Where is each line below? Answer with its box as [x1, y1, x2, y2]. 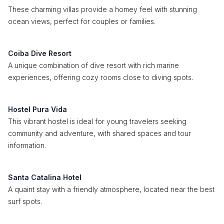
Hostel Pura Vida [8, 105, 67, 113]
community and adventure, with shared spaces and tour [8, 129, 191, 137]
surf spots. [8, 197, 42, 205]
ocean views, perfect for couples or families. [8, 17, 155, 25]
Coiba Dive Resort [8, 49, 71, 57]
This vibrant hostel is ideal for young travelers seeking [8, 117, 186, 125]
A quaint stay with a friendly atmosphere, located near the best [8, 185, 214, 193]
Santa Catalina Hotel [8, 173, 81, 181]
